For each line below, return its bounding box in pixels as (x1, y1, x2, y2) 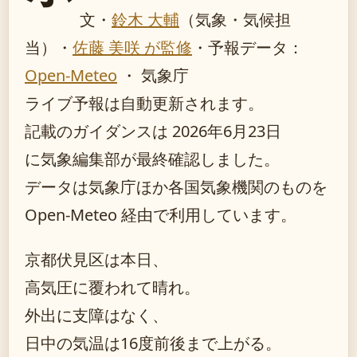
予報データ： (208, 37, 304, 58)
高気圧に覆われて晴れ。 (25, 277, 200, 298)
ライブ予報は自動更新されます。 (25, 92, 264, 114)
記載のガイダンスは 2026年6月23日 (25, 120, 281, 142)
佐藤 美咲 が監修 (73, 37, 192, 58)
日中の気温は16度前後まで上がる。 (25, 332, 281, 354)
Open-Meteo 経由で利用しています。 (25, 204, 296, 226)
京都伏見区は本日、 (25, 249, 168, 270)
